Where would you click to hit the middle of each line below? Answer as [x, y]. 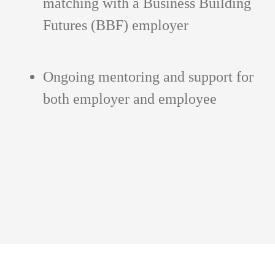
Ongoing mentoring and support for [148, 77]
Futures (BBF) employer [116, 25]
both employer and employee [130, 99]
